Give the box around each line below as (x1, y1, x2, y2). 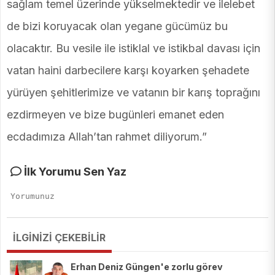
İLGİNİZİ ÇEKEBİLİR (13, 231, 106, 244)
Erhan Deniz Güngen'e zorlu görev (71, 261, 223, 273)
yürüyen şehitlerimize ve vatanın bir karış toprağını (7, 86, 260, 99)
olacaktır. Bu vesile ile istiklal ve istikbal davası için (7, 42, 260, 55)
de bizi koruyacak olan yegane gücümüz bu (7, 20, 228, 33)
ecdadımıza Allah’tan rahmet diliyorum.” (7, 130, 207, 144)
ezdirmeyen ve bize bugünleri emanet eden (7, 108, 224, 122)
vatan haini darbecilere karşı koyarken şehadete (7, 64, 249, 77)
